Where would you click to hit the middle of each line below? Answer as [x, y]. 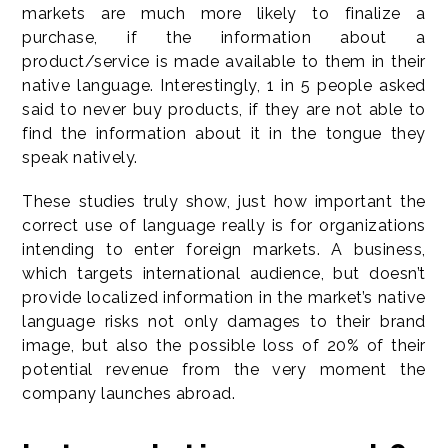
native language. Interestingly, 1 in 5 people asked [224, 86]
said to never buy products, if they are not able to [224, 110]
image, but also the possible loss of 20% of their [224, 346]
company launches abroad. [129, 394]
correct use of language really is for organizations [224, 226]
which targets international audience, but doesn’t [224, 274]
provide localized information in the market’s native [224, 298]
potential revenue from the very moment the [224, 370]
